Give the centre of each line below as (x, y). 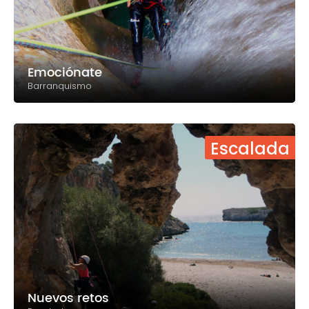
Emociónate (65, 73)
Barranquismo (60, 86)
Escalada (250, 149)
